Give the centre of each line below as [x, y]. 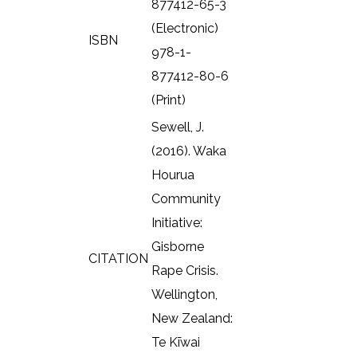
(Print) [169, 100]
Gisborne [178, 246]
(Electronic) [185, 28]
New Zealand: [192, 318]
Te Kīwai [176, 342]
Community [186, 198]
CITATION [118, 258]
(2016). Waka [189, 151]
